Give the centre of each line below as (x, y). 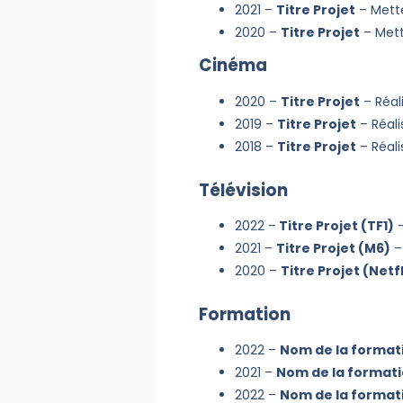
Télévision (243, 191)
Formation (244, 315)
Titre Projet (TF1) (335, 226)
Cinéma (233, 66)
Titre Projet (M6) (333, 249)
